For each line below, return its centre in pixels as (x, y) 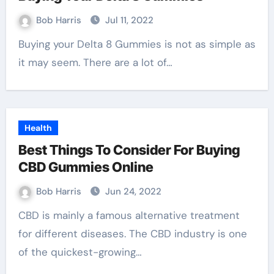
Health (38, 128)
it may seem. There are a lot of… (95, 62)
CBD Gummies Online (86, 167)
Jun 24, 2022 (133, 191)
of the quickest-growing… (80, 252)
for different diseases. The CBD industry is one (132, 234)
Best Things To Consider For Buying (129, 150)
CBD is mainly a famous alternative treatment (22, 215)
